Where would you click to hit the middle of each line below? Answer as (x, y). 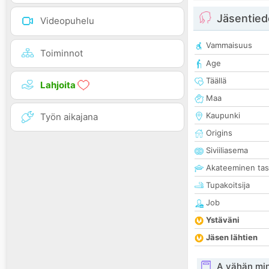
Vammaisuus (228, 45)
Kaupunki (222, 116)
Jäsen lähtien (232, 237)
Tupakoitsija (227, 185)
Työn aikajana (69, 116)
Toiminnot (62, 53)
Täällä (215, 81)
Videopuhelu (67, 21)
